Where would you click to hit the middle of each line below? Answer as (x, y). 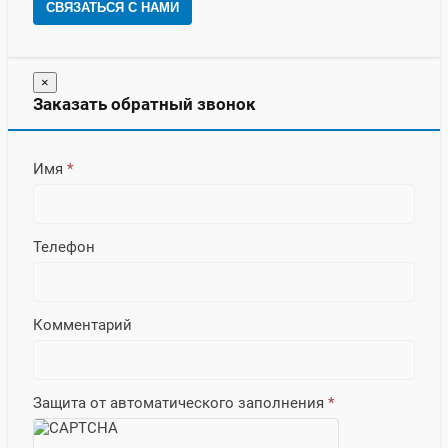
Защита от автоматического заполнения (180, 402)
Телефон (64, 246)
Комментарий (82, 324)
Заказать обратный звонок (144, 103)
